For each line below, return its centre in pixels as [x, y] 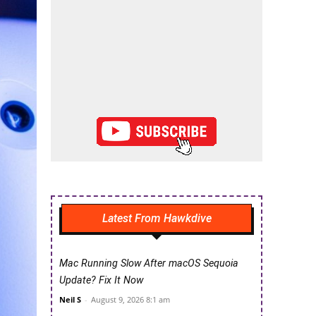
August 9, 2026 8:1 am [130, 300]
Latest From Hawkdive [157, 219]
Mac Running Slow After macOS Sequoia [149, 264]
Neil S [70, 300]
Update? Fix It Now [101, 281]
